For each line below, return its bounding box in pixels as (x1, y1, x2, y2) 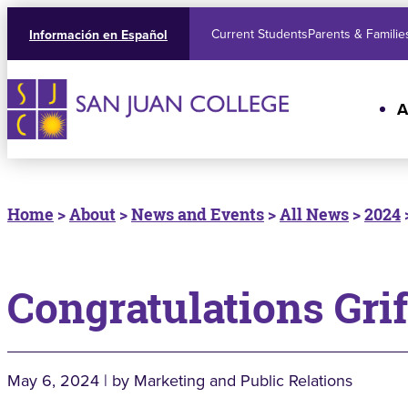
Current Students (211, 24, 308, 44)
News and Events (131, 203, 264, 225)
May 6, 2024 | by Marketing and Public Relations (7, 369, 352, 393)
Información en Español (29, 25, 168, 45)
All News (280, 203, 349, 225)
